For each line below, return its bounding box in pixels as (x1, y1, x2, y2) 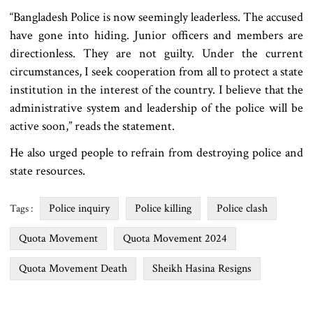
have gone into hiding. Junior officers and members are (10, 27, 303, 43)
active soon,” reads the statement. (10, 117, 175, 134)
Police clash (217, 201, 268, 216)
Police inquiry (49, 201, 110, 216)
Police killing (135, 201, 191, 216)
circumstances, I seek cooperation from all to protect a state (10, 63, 303, 80)
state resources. (10, 162, 85, 179)
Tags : (10, 201, 33, 215)
